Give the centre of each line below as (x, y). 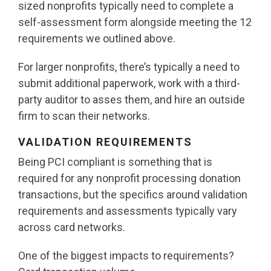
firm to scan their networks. (84, 116)
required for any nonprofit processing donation (129, 178)
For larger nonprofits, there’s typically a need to (129, 67)
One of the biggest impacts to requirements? (126, 256)
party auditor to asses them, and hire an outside (132, 100)
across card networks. (72, 227)
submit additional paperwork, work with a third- (129, 83)
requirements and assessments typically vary (128, 211)
